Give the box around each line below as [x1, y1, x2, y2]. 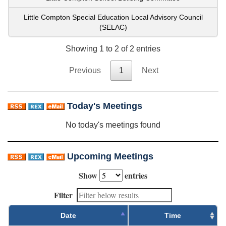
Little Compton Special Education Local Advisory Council [23, 13, 203, 21]
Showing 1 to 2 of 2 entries [66, 44, 160, 53]
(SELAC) [99, 23, 127, 31]
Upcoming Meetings [67, 151, 153, 161]
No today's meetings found [66, 120, 160, 129]
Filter [54, 189, 73, 201]
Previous [69, 66, 101, 75]
